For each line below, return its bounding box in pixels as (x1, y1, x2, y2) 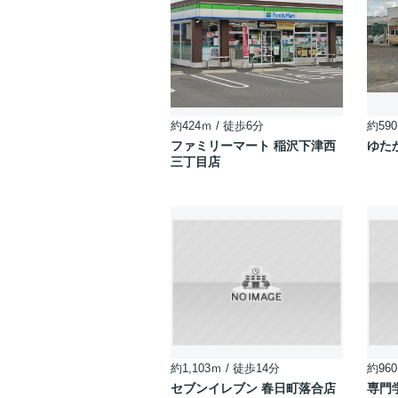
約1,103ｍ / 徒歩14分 (171, 362, 280, 375)
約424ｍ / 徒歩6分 (171, 119, 264, 132)
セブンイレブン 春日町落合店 (171, 381, 336, 395)
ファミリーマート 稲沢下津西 (171, 139, 336, 153)
